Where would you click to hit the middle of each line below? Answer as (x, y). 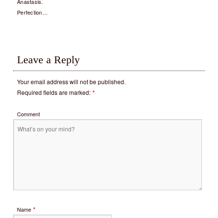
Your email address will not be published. (71, 82)
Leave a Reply (48, 60)
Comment (28, 114)
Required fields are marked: (54, 92)
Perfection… (33, 12)
